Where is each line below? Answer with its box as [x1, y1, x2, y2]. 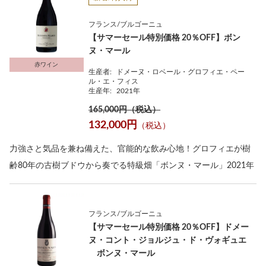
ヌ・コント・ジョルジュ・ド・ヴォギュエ [88, 236, 247, 245]
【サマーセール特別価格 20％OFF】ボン [88, 34, 241, 42]
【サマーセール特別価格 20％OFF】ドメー [88, 223, 249, 232]
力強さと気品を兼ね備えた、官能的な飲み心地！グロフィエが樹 [9, 145, 251, 153]
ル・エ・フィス [88, 78, 139, 85]
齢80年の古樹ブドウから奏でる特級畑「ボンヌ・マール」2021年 [9, 161, 254, 170]
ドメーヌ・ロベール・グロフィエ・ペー [116, 68, 245, 75]
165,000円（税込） [88, 106, 161, 114]
